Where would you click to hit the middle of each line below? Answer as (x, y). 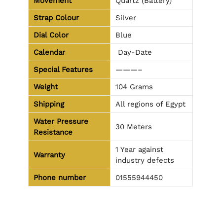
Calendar (49, 52)
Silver (126, 18)
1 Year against (139, 149)
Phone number (60, 177)
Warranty (49, 155)
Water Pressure (61, 121)
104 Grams (134, 87)
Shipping (49, 104)
